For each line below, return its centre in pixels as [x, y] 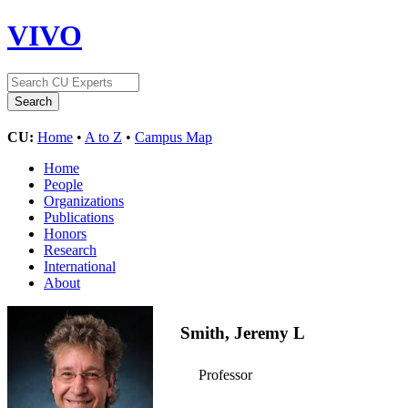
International [80, 266]
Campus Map [173, 137]
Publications [79, 217]
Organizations [84, 200]
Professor [225, 375]
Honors [65, 233]
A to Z [103, 137]
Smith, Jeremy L [243, 332]
